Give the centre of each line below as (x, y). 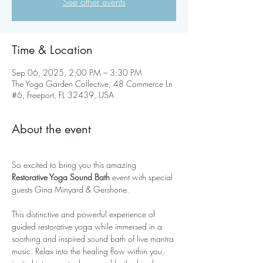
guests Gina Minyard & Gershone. (70, 189)
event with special (142, 177)
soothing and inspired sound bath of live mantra (94, 239)
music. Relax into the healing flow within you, (89, 251)
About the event (51, 129)
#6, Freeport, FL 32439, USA (63, 95)
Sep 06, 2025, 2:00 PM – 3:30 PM (77, 73)
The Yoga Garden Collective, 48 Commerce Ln (92, 84)
